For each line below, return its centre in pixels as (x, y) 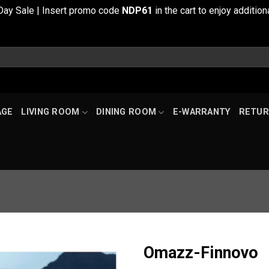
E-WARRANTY (201, 112)
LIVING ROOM (50, 112)
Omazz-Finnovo (201, 253)
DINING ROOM (126, 112)
